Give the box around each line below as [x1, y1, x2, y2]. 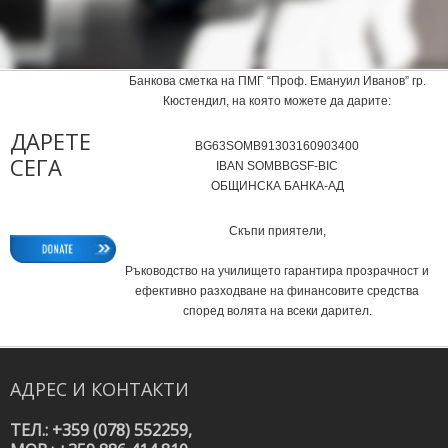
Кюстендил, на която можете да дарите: [163, 93, 391, 108]
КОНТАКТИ [91, 376, 189, 401]
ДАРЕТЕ [10, 125, 91, 156]
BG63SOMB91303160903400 [195, 138, 359, 153]
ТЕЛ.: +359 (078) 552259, [10, 418, 192, 441]
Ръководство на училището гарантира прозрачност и [125, 263, 429, 278]
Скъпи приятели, [228, 223, 326, 238]
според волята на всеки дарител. [182, 303, 372, 318]
